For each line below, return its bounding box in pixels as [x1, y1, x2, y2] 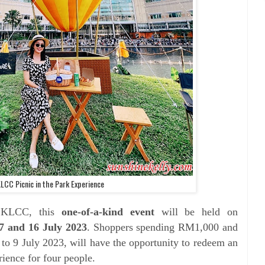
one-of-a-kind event [54, 205, 161, 218]
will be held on [161, 205, 238, 218]
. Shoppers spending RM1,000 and [86, 221, 238, 233]
